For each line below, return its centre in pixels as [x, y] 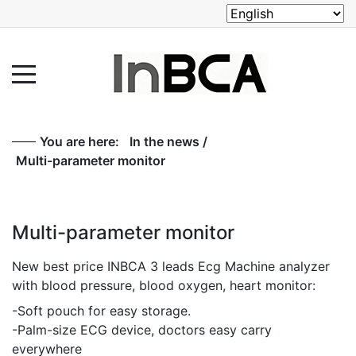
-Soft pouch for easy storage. [101, 311]
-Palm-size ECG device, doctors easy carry [142, 330]
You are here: [83, 141]
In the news [164, 141]
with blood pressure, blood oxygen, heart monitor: [164, 285]
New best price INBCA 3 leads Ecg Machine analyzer [171, 266]
